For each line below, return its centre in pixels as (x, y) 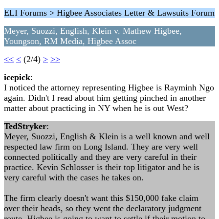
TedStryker (25, 126)
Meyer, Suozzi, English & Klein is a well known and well (107, 136)
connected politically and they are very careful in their (100, 157)
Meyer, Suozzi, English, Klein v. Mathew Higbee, (93, 31)
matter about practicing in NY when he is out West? (96, 108)
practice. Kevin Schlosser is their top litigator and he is (102, 167)
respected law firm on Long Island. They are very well (101, 147)
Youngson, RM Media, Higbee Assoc (70, 41)
